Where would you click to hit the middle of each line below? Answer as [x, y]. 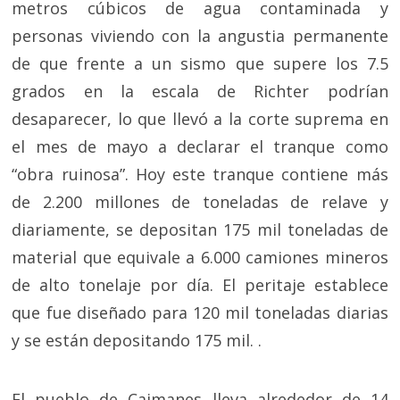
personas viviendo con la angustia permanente [200, 36]
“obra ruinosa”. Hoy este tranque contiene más [200, 174]
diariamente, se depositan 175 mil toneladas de [200, 229]
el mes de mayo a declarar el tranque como [200, 146]
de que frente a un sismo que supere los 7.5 [200, 63]
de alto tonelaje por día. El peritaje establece [200, 285]
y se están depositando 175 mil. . [137, 340]
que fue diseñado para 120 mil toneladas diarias [200, 312]
